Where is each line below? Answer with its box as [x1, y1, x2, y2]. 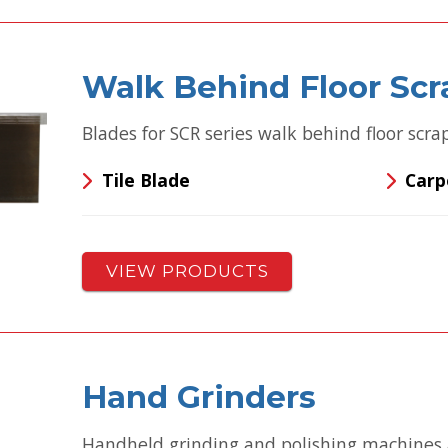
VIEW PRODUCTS [105, 261, 269, 282]
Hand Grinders [82, 378, 317, 417]
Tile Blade [101, 168, 190, 193]
